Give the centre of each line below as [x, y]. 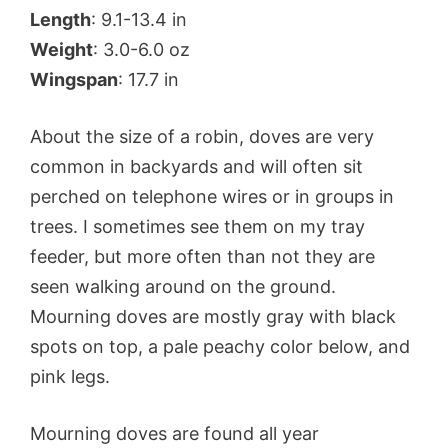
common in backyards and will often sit [196, 166]
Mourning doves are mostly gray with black [213, 316]
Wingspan [74, 79]
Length [60, 19]
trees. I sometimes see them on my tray [197, 226]
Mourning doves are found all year [174, 433]
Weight [61, 49]
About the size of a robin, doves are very [202, 136]
